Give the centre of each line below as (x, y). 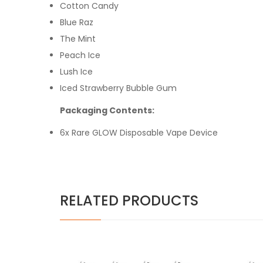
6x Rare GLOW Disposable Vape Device (139, 132)
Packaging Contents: (109, 110)
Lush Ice (76, 71)
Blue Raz (77, 22)
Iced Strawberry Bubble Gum (118, 88)
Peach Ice (80, 55)
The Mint (78, 38)
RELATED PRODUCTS (129, 200)
